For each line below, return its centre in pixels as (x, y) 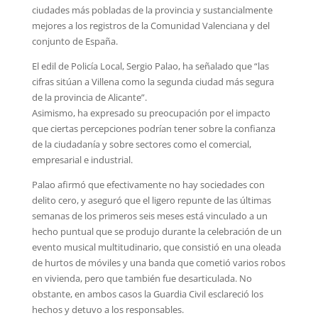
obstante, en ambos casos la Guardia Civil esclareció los (147, 294)
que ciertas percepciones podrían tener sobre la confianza (153, 128)
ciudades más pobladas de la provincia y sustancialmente (152, 10)
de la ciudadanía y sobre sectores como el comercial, (141, 144)
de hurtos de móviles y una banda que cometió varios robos (158, 262)
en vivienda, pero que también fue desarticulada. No (142, 278)
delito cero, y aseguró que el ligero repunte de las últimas (151, 200)
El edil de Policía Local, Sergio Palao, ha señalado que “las (150, 66)
